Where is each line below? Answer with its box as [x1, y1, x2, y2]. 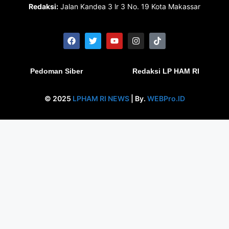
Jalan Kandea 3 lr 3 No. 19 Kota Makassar [58, 2, 200, 11]
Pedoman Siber [30, 66, 83, 75]
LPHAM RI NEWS [72, 94, 129, 103]
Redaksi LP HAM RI [132, 66, 199, 75]
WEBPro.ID [147, 94, 185, 103]
